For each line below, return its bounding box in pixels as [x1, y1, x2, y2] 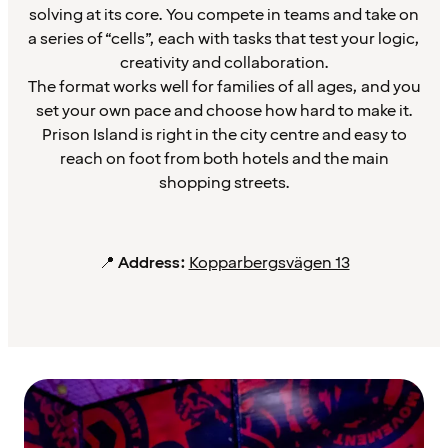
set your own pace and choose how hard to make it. [35, 100, 413, 123]
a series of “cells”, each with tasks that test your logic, [28, 28, 420, 51]
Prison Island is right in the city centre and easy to [41, 124, 407, 147]
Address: [117, 252, 186, 275]
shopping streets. [158, 172, 290, 195]
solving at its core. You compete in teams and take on [29, 4, 419, 27]
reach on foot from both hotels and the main [59, 148, 389, 171]
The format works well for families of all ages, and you [27, 76, 421, 99]
